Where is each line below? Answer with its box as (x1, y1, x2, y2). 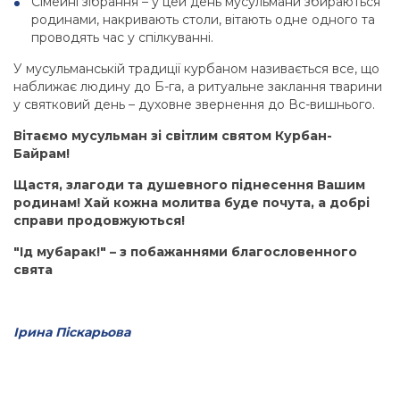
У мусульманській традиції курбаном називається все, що (13, 61, 379, 78)
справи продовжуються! (13, 212, 185, 229)
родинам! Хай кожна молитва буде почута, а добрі (13, 195, 370, 212)
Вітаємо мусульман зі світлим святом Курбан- (13, 128, 332, 145)
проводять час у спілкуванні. (31, 29, 213, 46)
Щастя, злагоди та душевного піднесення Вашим (13, 177, 365, 194)
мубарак (37, 244, 96, 261)
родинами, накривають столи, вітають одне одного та (31, 12, 375, 29)
